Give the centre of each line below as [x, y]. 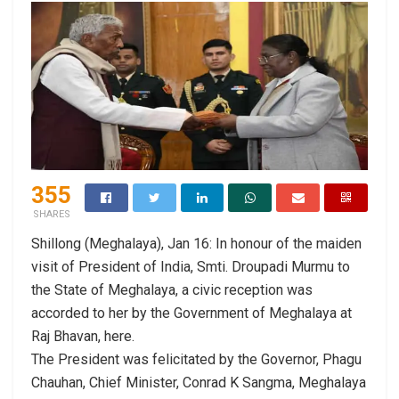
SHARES [51, 214]
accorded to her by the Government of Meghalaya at [191, 313]
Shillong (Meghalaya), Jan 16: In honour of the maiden [196, 243]
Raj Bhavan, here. [83, 336]
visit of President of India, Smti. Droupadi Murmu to [191, 266]
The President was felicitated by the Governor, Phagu [196, 359]
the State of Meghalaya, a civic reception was [172, 289]
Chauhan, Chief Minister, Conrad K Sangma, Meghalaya [199, 382]
